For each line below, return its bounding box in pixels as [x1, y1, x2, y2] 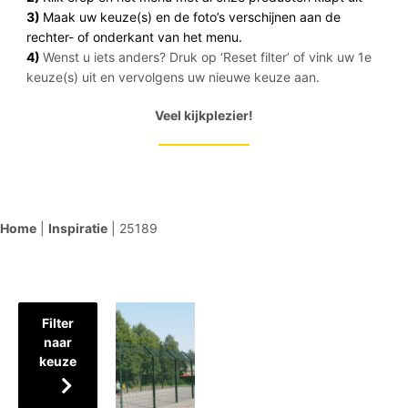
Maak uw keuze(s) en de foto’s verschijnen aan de [42, 9, 341, 25]
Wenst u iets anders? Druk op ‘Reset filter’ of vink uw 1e [42, 49, 372, 65]
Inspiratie [48, 220, 107, 236]
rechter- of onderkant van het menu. [25, 29, 242, 45]
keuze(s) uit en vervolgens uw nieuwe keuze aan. [25, 69, 320, 85]
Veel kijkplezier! [154, 107, 253, 123]
